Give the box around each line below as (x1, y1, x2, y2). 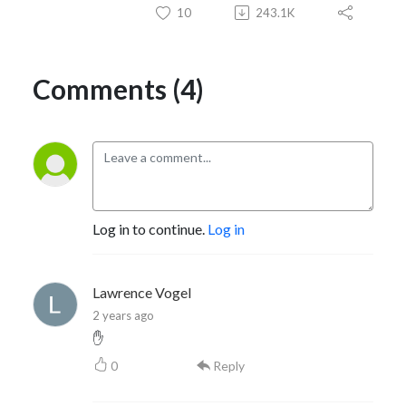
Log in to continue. (92, 219, 208, 237)
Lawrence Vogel (92, 283, 191, 301)
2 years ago (92, 307, 154, 323)
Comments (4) (33, 72, 204, 105)
